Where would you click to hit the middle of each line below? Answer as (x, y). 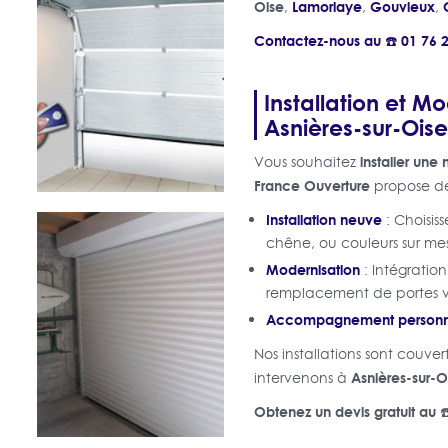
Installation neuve (323, 219)
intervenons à (302, 377)
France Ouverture (311, 185)
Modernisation (312, 269)
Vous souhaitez (306, 161)
